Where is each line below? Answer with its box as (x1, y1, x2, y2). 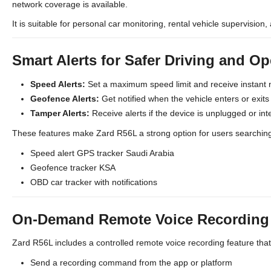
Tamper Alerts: (30, 108, 90, 118)
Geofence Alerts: (30, 94, 99, 103)
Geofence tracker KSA (30, 163, 116, 172)
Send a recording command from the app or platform (30, 258, 232, 267)
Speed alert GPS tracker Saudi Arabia (30, 148, 174, 158)
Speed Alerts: (30, 79, 85, 89)
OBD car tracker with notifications (30, 177, 157, 187)
